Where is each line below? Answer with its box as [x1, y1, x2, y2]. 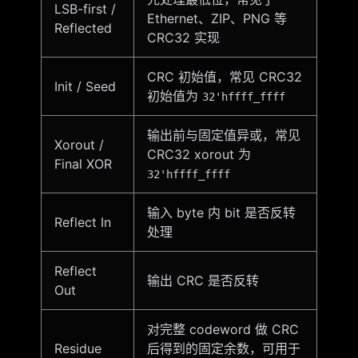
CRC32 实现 [146, 30, 220, 46]
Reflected [54, 20, 112, 37]
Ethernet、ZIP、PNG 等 [146, 10, 287, 27]
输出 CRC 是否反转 [146, 272, 259, 289]
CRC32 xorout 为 [146, 146, 251, 163]
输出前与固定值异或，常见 [146, 127, 300, 144]
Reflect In [54, 214, 111, 231]
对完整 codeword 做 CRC [146, 321, 299, 338]
